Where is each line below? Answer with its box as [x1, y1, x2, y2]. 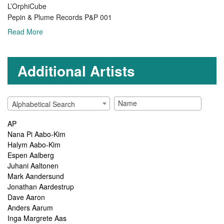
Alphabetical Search [12, 98, 75, 109]
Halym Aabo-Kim [7, 139, 60, 149]
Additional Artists [17, 60, 135, 81]
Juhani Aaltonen [7, 160, 58, 170]
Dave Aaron [7, 191, 45, 202]
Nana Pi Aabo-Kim [7, 128, 65, 139]
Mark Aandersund [7, 170, 64, 181]
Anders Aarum [7, 202, 53, 212]
